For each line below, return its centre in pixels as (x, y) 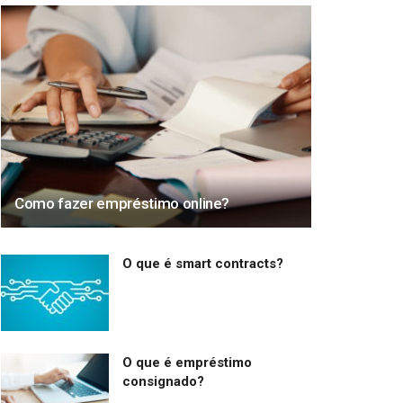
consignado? (163, 382)
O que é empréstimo (187, 363)
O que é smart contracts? (203, 263)
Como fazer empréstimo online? (122, 203)
